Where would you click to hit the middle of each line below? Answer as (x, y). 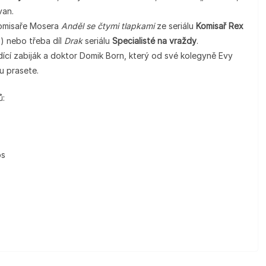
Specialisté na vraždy (154, 41)
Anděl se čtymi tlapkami (109, 26)
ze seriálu (176, 26)
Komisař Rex (220, 26)
